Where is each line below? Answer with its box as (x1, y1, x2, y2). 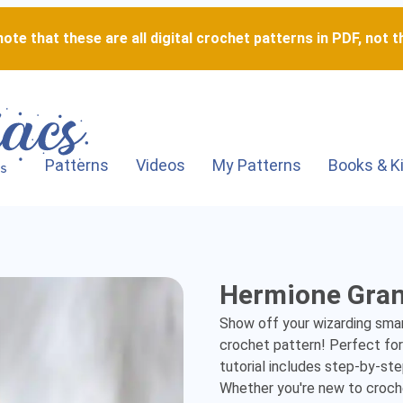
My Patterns (211, 156, 301, 175)
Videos (135, 156, 185, 175)
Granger (200, 296, 299, 327)
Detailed (200, 368, 300, 399)
